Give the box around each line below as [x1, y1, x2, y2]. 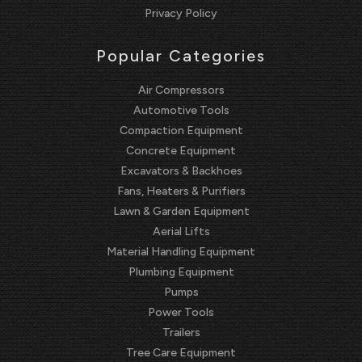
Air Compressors [137, 82, 225, 97]
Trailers [162, 325, 200, 339]
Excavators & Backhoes [120, 163, 242, 178]
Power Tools [148, 305, 214, 319]
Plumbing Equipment [128, 264, 234, 279]
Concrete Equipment [126, 143, 236, 158]
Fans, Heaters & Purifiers [116, 183, 246, 198]
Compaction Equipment [119, 123, 243, 137]
